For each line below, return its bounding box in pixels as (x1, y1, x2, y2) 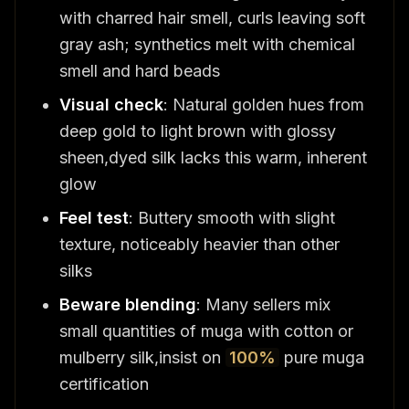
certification (59, 373, 149, 393)
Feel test (59, 207, 129, 227)
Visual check (59, 94, 163, 114)
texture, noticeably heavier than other (59, 234, 340, 254)
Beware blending (59, 294, 196, 314)
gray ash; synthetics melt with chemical (59, 34, 355, 54)
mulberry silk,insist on (59, 347, 225, 367)
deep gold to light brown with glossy (59, 121, 336, 141)
